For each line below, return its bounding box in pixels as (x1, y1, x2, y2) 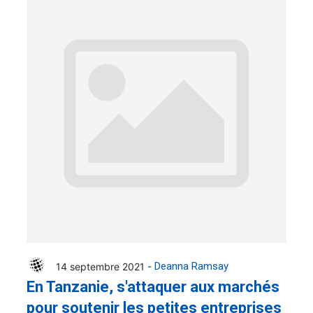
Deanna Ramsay (154, 260, 228, 273)
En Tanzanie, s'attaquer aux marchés (27, 278, 279, 296)
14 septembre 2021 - (56, 260, 154, 272)
